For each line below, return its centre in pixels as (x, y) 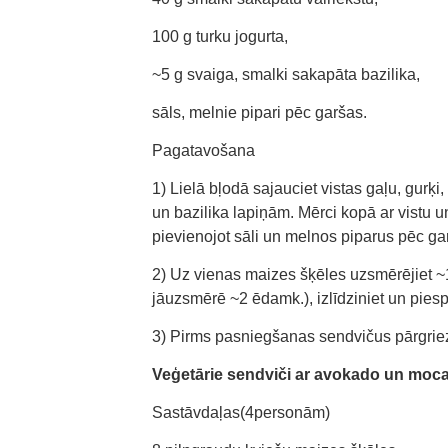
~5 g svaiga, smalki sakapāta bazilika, (286, 74)
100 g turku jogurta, (220, 36)
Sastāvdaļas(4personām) (241, 412)
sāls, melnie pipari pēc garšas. (259, 112)
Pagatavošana (203, 150)
